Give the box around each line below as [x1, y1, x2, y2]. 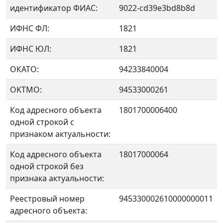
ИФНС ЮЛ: [10, 43, 51, 54]
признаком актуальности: [10, 128, 111, 139]
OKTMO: [10, 84, 42, 95]
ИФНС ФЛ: [10, 23, 49, 34]
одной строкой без [10, 161, 84, 172]
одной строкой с [10, 116, 74, 127]
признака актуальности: [10, 173, 104, 184]
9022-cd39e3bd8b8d [119, 2, 195, 13]
